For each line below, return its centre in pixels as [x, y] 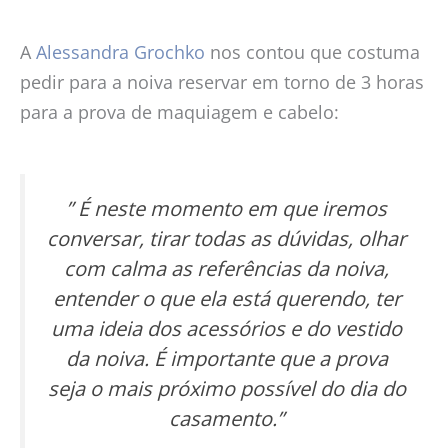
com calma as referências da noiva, [226, 269]
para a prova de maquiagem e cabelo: [179, 111]
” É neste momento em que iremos [226, 209]
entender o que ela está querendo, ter [226, 299]
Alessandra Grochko [120, 51]
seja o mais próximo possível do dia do [226, 389]
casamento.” [226, 419]
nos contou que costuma [312, 51]
